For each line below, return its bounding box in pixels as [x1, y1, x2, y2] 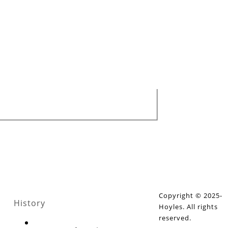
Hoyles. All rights [159, 202, 218, 212]
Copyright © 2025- [159, 191, 222, 201]
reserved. [159, 213, 191, 223]
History [14, 197, 45, 209]
